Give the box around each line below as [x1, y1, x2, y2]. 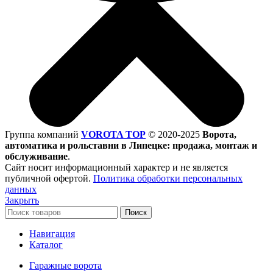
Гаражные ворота [29, 260, 102, 271]
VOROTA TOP [81, 129, 146, 140]
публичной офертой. [5, 173, 93, 184]
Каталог [29, 239, 63, 250]
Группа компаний [5, 129, 81, 140]
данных [5, 184, 37, 195]
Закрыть [5, 195, 39, 206]
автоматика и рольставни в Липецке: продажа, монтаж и [5, 140, 257, 151]
